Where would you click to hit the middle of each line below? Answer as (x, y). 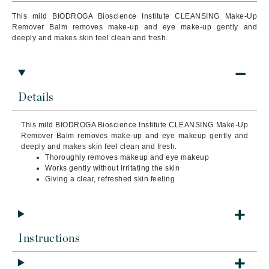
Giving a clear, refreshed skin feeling (110, 179)
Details (36, 98)
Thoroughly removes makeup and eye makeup (127, 157)
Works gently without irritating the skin (112, 168)
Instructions (49, 239)
